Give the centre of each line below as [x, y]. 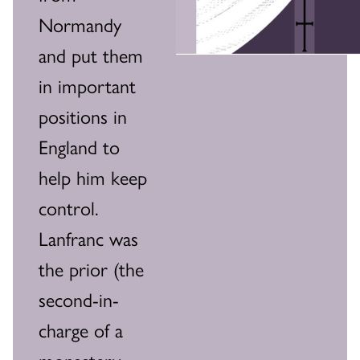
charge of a [81, 329]
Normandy [80, 24]
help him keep [93, 176]
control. [69, 207]
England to [79, 146]
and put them [91, 54]
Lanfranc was [88, 237]
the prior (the [91, 268]
